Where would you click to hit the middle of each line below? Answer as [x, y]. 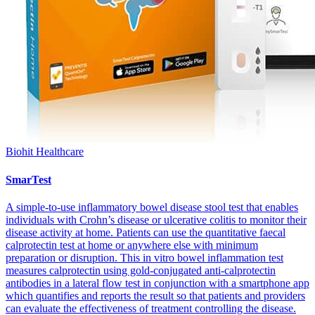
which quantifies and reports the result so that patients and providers [155, 296]
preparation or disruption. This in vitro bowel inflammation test [144, 258]
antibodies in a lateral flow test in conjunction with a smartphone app [157, 283]
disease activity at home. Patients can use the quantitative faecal [146, 232]
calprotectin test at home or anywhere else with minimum [132, 245]
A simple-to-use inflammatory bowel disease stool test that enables [152, 207]
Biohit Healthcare [45, 152]
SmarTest [28, 179]
